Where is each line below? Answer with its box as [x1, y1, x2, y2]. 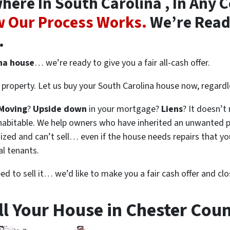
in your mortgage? [87, 102, 161, 116]
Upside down [33, 102, 87, 116]
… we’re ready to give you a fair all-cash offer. [34, 56, 210, 69]
